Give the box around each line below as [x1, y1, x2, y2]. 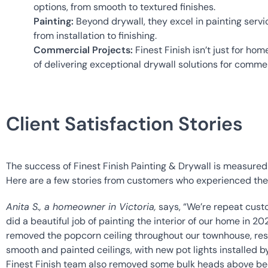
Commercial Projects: [33, 44, 133, 57]
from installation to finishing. [33, 29, 157, 42]
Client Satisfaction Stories [6, 111, 243, 137]
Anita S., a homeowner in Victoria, [6, 200, 156, 214]
